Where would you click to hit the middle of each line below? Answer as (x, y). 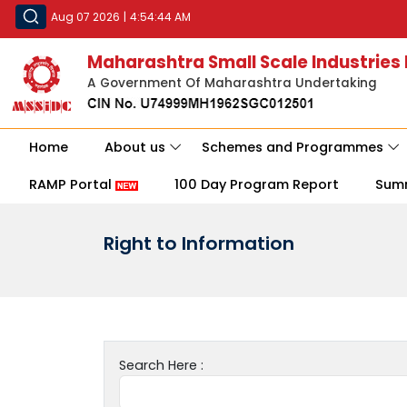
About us (135, 148)
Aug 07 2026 (85, 17)
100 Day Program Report (257, 185)
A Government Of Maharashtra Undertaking (232, 84)
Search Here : (161, 366)
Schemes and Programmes (293, 148)
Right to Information (199, 244)
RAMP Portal (72, 185)
